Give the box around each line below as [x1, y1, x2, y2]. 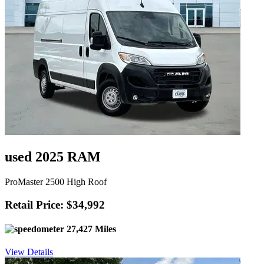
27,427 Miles [64, 223, 116, 234]
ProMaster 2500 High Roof [5, 176, 107, 187]
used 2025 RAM [5, 148, 101, 164]
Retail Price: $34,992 [5, 198, 105, 211]
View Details [5, 247, 53, 258]
